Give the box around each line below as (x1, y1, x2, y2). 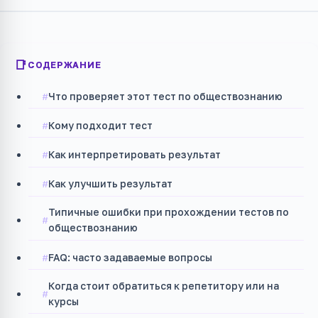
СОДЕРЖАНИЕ (27, 60, 102, 70)
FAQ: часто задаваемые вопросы (48, 251, 213, 263)
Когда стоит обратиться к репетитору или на (48, 279, 280, 292)
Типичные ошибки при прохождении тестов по (48, 206, 290, 219)
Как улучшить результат (48, 177, 173, 190)
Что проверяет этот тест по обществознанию (48, 89, 283, 102)
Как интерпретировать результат (48, 148, 221, 160)
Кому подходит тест (48, 119, 153, 131)
